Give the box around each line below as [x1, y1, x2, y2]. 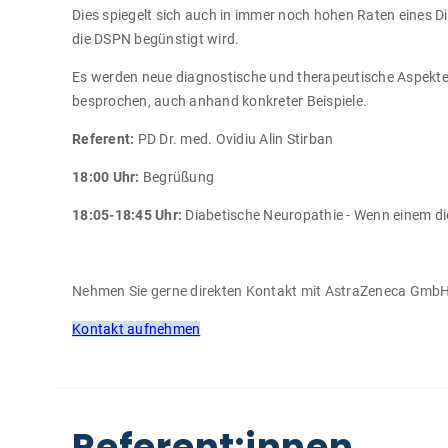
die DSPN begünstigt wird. [72, 31, 240, 47]
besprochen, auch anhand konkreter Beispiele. [72, 93, 367, 109]
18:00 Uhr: [72, 169, 140, 185]
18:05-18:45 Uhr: [72, 207, 182, 223]
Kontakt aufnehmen [72, 321, 201, 337]
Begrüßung [139, 169, 214, 185]
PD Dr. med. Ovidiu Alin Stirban [137, 131, 334, 147]
